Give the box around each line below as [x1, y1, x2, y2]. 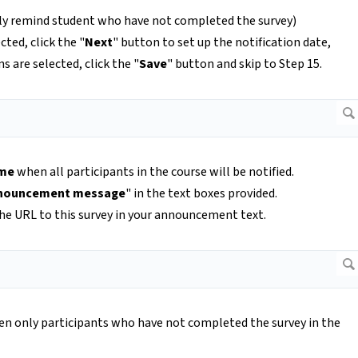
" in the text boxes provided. [125, 185, 277, 203]
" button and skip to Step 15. [167, 55, 322, 74]
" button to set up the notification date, [113, 34, 331, 52]
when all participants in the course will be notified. [14, 163, 294, 181]
